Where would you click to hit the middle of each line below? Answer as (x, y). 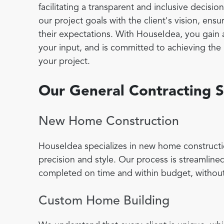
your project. (64, 61)
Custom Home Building (104, 201)
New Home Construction (109, 122)
